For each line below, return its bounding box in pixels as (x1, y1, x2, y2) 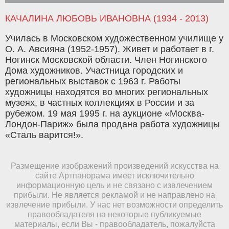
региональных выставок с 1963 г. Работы (5, 76, 180, 87)
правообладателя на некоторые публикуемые (28, 210, 201, 219)
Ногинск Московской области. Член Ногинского (5, 55, 207, 65)
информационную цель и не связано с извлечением (16, 180, 213, 190)
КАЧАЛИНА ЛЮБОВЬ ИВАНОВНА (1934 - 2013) (5, 13, 209, 24)
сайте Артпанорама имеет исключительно (35, 171, 194, 180)
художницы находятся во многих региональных (5, 87, 208, 98)
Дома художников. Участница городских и (5, 65, 183, 76)
